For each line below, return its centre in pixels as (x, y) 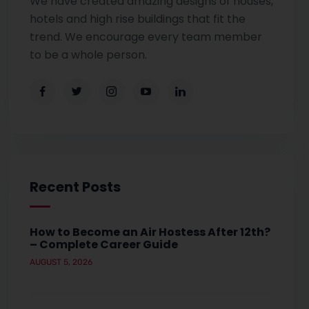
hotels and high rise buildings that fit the (137, 19)
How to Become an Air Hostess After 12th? (150, 232)
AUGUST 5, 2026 (61, 262)
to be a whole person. (88, 54)
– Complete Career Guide (103, 244)
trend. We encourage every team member (146, 37)
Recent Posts (75, 187)
